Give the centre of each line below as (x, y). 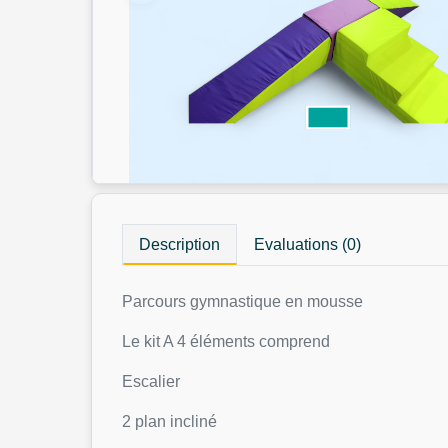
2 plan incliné (172, 421)
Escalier (153, 381)
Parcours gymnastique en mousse (245, 301)
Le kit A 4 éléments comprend (226, 341)
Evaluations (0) (308, 244)
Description (180, 244)
